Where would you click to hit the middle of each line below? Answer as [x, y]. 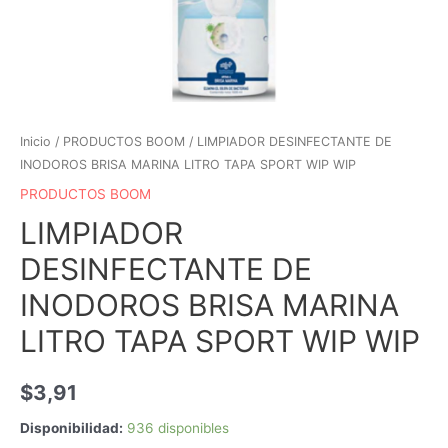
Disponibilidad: [71, 428]
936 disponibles [178, 428]
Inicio [35, 141]
